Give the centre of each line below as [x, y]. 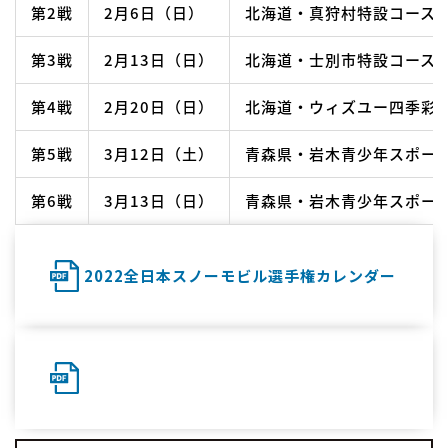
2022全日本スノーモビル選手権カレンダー [240, 276]
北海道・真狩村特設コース [340, 13]
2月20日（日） [159, 107]
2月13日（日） [159, 60]
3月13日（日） [159, 201]
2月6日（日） [154, 13]
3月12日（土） [159, 154]
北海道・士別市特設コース [340, 60]
